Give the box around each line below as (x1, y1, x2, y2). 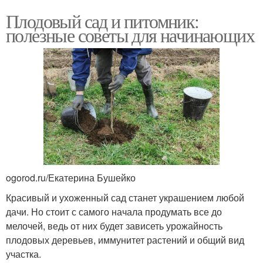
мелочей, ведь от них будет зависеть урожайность (6, 219, 222, 233)
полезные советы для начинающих (6, 22, 254, 48)
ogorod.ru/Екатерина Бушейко (6, 171, 136, 185)
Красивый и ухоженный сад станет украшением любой (6, 191, 244, 205)
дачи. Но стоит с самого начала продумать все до (6, 205, 222, 219)
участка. (6, 247, 41, 261)
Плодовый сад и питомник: (6, 8, 199, 33)
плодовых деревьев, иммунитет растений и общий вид (6, 233, 244, 247)
